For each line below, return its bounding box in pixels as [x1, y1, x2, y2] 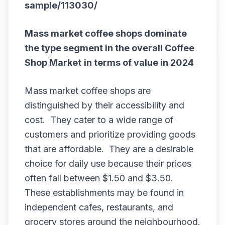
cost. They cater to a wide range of [25, 115, 174, 125]
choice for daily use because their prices [25, 158, 191, 169]
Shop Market [25, 57, 81, 68]
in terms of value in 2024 [84, 57, 194, 68]
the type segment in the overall [25, 43, 165, 53]
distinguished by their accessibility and [25, 100, 184, 110]
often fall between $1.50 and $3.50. [25, 173, 176, 183]
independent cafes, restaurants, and [25, 202, 173, 212]
